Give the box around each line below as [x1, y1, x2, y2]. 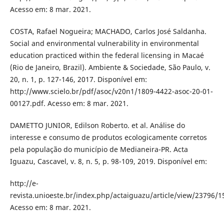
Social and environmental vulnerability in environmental [9, 38, 199, 48]
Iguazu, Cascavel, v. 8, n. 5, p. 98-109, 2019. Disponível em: [9, 156, 207, 166]
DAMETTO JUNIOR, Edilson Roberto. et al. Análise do [9, 120, 185, 130]
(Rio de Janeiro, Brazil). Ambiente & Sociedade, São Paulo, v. [9, 62, 210, 72]
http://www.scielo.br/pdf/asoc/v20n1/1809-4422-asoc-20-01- [9, 86, 213, 96]
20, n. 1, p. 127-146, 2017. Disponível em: [9, 74, 147, 84]
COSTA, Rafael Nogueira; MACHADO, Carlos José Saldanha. [9, 26, 206, 36]
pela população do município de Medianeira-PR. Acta [9, 144, 188, 154]
